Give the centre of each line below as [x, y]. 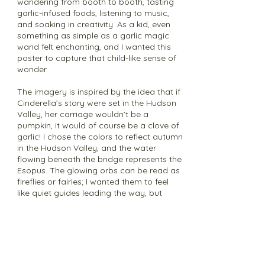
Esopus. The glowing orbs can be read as [98, 170]
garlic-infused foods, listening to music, [93, 13]
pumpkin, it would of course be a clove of [98, 125]
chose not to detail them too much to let [97, 204]
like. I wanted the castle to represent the [95, 227]
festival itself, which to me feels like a [88, 238]
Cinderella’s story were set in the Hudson [97, 103]
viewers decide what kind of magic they [95, 215]
